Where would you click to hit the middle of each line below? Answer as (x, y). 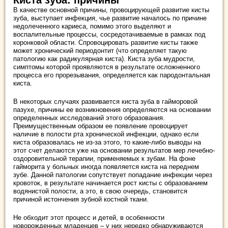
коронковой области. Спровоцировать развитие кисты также (106, 42)
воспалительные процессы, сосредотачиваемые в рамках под (109, 34)
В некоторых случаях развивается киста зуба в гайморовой (105, 101)
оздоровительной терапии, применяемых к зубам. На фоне (104, 158)
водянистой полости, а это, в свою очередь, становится (100, 191)
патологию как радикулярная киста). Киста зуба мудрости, (104, 59)
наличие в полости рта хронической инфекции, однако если (106, 134)
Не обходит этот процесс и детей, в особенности (89, 217)
